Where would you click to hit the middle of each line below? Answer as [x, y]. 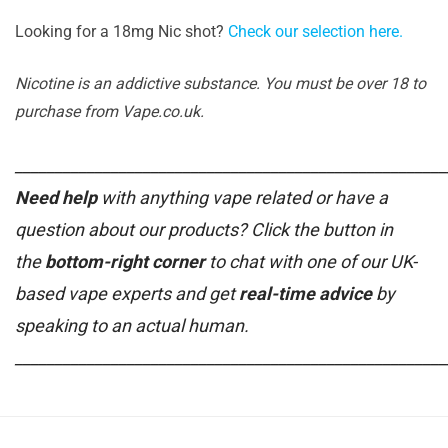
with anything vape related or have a [242, 197]
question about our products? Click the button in [204, 229]
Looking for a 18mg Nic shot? [121, 31]
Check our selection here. [315, 31]
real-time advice [305, 293]
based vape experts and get [127, 293]
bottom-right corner [125, 261]
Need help [56, 197]
